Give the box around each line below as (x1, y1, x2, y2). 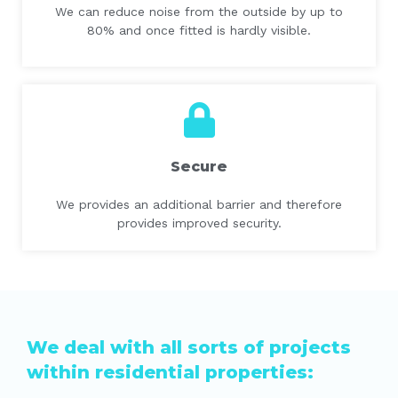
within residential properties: (27, 362, 314, 384)
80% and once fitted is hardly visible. (87, 23, 311, 38)
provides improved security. (116, 216, 282, 231)
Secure (171, 158, 227, 176)
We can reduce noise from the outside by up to (55, 4, 343, 20)
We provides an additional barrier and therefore (56, 197, 342, 212)
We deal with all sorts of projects (27, 337, 351, 359)
